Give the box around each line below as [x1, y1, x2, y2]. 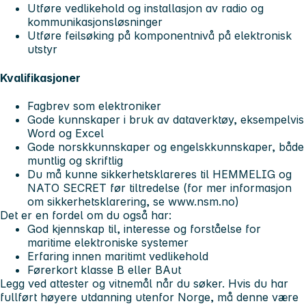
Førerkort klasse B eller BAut [27, 263, 181, 277]
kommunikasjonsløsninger [27, 15, 163, 29]
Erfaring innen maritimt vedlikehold [27, 249, 208, 264]
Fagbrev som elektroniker [27, 99, 161, 113]
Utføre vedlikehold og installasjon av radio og [27, 1, 264, 16]
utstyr [27, 42, 57, 57]
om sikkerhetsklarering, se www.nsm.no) [27, 195, 239, 209]
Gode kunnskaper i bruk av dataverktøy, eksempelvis [27, 113, 304, 127]
